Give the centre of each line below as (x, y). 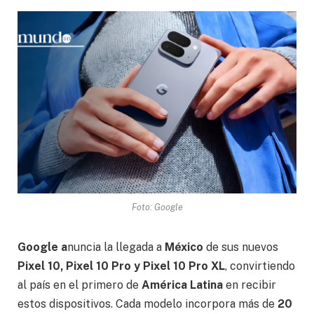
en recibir (250, 285)
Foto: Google (157, 207)
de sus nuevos (241, 247)
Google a (42, 247)
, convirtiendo (260, 266)
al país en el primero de (80, 285)
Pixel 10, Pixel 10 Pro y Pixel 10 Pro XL (121, 266)
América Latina (182, 285)
